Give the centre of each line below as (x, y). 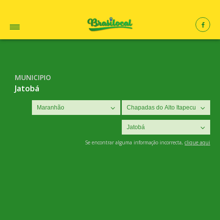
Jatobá (27, 88)
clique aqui (197, 142)
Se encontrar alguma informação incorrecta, (135, 142)
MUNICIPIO (33, 77)
